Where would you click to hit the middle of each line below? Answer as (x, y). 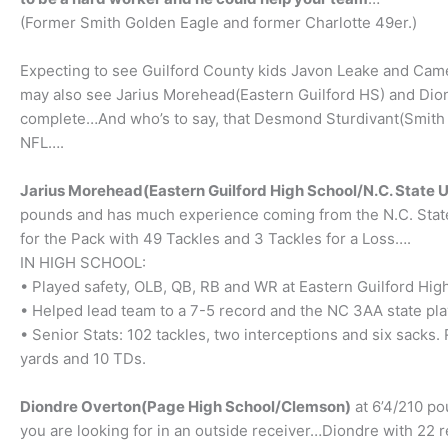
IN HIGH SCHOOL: (83, 262)
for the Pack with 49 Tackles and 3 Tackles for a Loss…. (215, 238)
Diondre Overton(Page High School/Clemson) (185, 406)
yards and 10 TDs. (83, 358)
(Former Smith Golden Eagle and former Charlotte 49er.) (218, 22)
